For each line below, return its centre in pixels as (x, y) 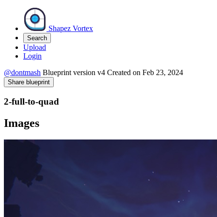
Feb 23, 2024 (162, 72)
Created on (124, 72)
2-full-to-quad (31, 101)
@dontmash (22, 72)
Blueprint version (69, 72)
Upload (35, 47)
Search (37, 38)
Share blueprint (29, 82)
